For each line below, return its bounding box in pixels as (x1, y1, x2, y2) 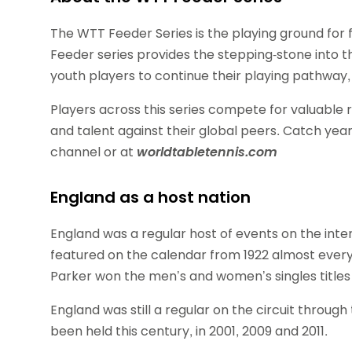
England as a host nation (50, 185, 251, 208)
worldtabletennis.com (134, 142, 277, 161)
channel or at (50, 142, 134, 161)
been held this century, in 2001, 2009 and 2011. (50, 321, 328, 340)
